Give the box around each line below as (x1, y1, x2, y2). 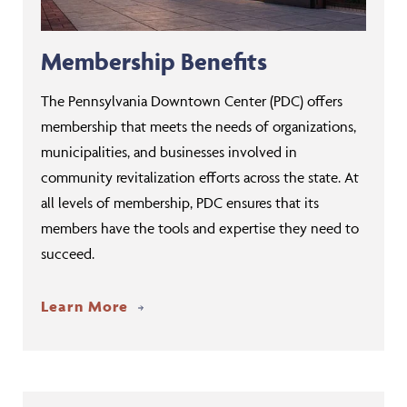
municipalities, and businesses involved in (41, 143, 297, 161)
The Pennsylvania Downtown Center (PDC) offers (41, 92, 342, 110)
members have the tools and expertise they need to (41, 219, 359, 237)
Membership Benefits (41, 46, 267, 76)
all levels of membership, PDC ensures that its (41, 194, 319, 212)
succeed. (41, 244, 94, 263)
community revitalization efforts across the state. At (41, 168, 359, 186)
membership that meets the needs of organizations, (41, 117, 356, 135)
